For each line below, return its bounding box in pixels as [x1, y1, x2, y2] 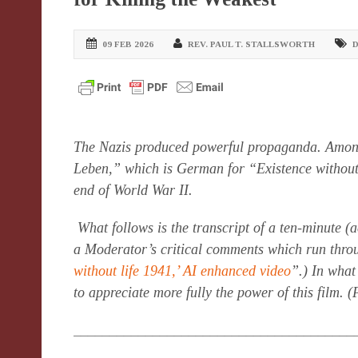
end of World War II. [74, 182, 193, 198]
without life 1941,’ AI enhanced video [74, 263, 291, 279]
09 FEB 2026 [102, 39, 153, 49]
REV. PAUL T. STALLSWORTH [188, 39, 315, 49]
